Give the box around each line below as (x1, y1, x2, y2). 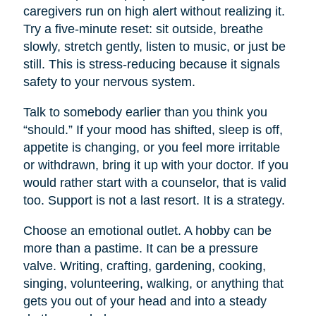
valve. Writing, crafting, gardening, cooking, (23, 259, 266, 274)
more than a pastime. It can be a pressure (23, 241, 258, 256)
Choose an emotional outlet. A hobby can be (23, 224, 272, 238)
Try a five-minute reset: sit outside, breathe (23, 22, 263, 37)
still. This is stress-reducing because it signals (23, 57, 280, 72)
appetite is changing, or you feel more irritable (23, 140, 280, 155)
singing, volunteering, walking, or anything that (23, 276, 284, 291)
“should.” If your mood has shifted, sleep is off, (23, 123, 283, 138)
